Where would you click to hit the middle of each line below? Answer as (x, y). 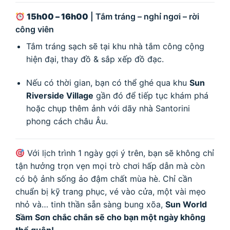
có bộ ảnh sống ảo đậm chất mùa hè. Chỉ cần (104, 178)
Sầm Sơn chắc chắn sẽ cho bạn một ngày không (110, 217)
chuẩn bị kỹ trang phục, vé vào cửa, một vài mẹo (111, 191)
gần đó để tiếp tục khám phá (151, 96)
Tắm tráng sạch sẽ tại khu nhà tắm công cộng (115, 46)
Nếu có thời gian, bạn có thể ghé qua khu (108, 83)
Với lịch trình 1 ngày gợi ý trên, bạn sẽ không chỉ (120, 153)
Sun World (186, 204)
